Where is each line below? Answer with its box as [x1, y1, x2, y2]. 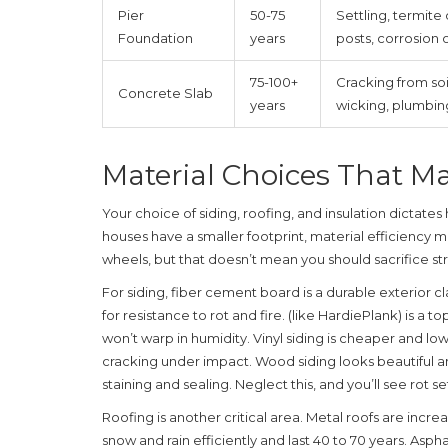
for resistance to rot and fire [102, 306, 282, 323]
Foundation [118, 29, 193, 46]
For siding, [102, 283, 171, 300]
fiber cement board [171, 283, 300, 300]
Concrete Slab [118, 84, 213, 101]
